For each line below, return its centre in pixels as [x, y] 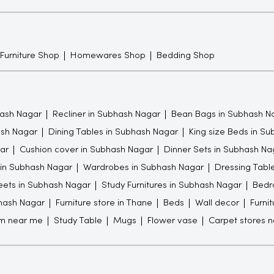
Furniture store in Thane [104, 203]
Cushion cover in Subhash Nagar [86, 150]
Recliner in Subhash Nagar [106, 114]
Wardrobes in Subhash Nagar [143, 167]
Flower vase [172, 220]
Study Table [78, 220]
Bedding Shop [185, 55]
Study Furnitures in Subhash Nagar [171, 185]
